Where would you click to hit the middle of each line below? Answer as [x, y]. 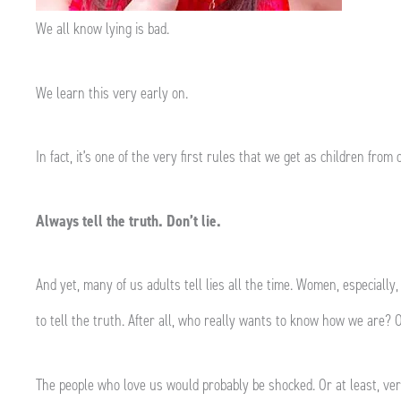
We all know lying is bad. [104, 29]
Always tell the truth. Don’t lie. [128, 221]
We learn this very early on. [114, 93]
